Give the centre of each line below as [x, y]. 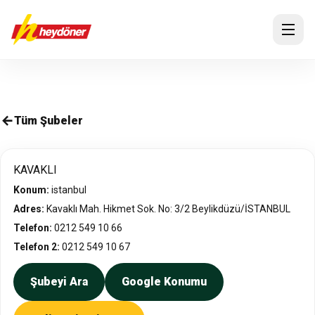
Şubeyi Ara [59, 282]
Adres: [29, 209]
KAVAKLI [35, 170]
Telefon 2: [37, 247]
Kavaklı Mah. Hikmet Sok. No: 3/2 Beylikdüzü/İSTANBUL [167, 209]
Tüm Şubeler [49, 121]
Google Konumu [164, 282]
